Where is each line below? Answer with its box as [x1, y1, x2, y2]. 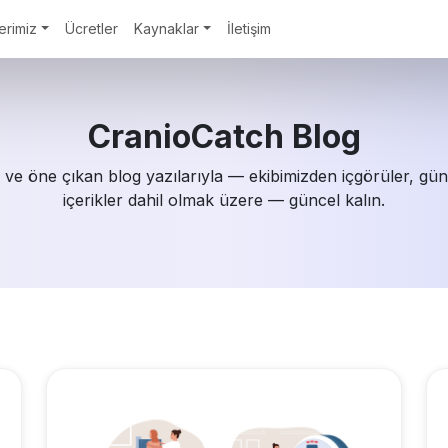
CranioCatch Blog [87, 116, 361, 156]
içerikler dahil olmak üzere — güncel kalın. [63, 189, 385, 210]
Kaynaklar [133, 19, 199, 37]
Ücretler [64, 19, 118, 37]
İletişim [226, 19, 271, 37]
